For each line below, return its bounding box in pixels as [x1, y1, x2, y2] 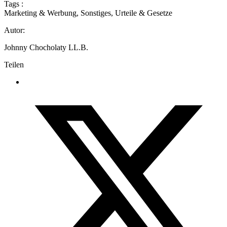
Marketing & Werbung [4, 9, 77, 18]
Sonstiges [81, 9, 111, 18]
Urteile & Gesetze [115, 9, 172, 18]
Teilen [4, 60, 24, 69]
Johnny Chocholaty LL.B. [4, 43, 88, 52]
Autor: [4, 26, 25, 35]
